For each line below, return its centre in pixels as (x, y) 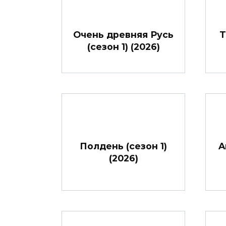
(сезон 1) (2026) (123, 47)
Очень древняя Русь (123, 35)
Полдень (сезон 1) (123, 146)
